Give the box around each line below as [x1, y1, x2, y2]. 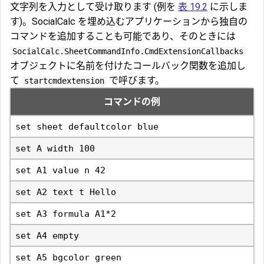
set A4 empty [15, 230, 79, 242]
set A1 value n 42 [15, 165, 105, 176]
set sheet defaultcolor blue [15, 121, 159, 133]
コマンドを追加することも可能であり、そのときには [10, 31, 236, 42]
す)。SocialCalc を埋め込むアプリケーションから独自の [10, 16, 247, 28]
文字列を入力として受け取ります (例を [10, 1, 178, 13]
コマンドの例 [104, 96, 160, 108]
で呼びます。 [107, 75, 164, 87]
